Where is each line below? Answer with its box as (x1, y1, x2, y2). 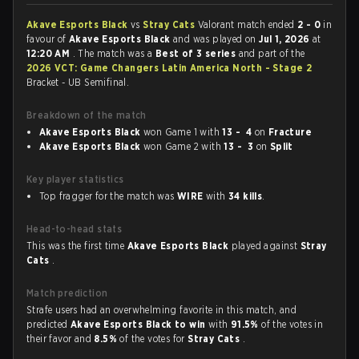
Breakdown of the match (26, 109, 147, 121)
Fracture (268, 126, 313, 138)
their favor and (26, 333, 95, 345)
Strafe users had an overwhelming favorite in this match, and (26, 304, 296, 316)
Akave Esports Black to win (71, 318, 208, 330)
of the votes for (119, 333, 188, 345)
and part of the (238, 47, 305, 59)
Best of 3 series (155, 47, 239, 59)
